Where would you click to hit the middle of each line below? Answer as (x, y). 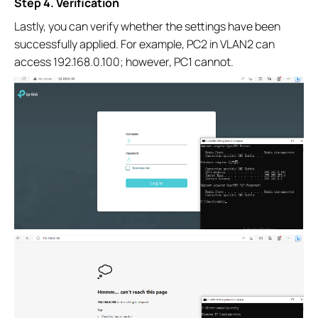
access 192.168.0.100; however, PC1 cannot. (124, 62)
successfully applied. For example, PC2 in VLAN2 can (144, 44)
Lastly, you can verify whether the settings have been (147, 27)
